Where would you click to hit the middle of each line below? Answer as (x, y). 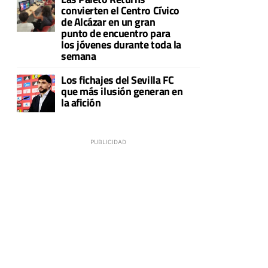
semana (79, 56)
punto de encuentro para (116, 33)
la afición (81, 102)
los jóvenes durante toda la (121, 44)
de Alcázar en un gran (108, 22)
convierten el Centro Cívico (120, 10)
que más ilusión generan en (122, 91)
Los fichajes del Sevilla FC (118, 80)
